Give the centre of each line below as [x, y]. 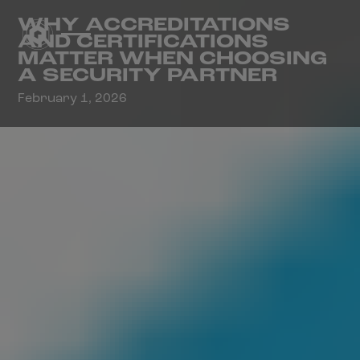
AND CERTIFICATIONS [143, 43]
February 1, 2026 [73, 99]
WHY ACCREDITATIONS [154, 26]
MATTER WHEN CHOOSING [173, 60]
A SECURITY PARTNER [148, 77]
